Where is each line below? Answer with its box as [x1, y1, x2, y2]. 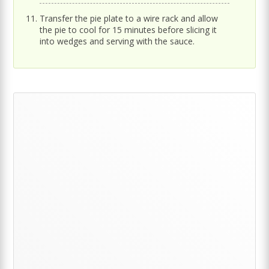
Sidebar [25, 125, 95, 148]
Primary [25, 103, 98, 126]
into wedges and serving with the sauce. [40, 35, 195, 47]
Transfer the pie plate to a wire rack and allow [40, 12, 219, 24]
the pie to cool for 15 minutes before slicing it [40, 23, 217, 35]
